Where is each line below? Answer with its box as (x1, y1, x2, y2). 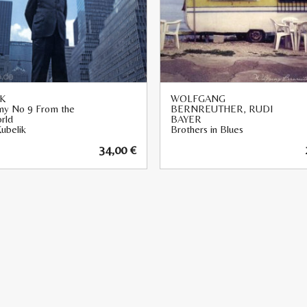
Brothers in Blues (171, 123, 243, 135)
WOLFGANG (171, 92, 225, 104)
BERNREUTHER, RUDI (171, 102, 273, 114)
